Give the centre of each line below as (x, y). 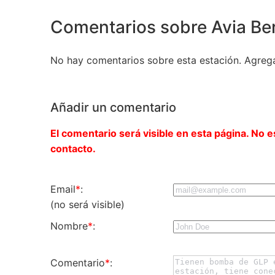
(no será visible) (87, 204)
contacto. (73, 148)
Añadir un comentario (113, 107)
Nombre (69, 226)
